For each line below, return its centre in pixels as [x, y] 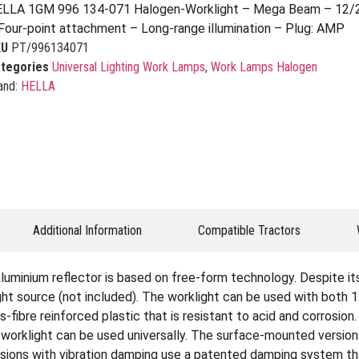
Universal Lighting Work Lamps [128, 67]
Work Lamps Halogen [264, 67]
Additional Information [87, 230]
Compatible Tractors [249, 230]
